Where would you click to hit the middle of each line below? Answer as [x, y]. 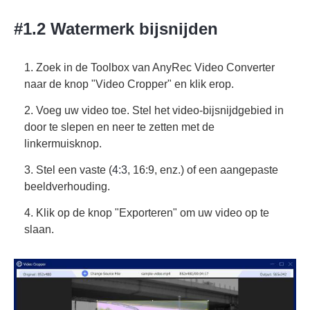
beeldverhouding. [67, 186]
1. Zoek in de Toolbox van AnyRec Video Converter [149, 67]
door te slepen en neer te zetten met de [119, 127]
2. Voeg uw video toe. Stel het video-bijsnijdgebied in [154, 110]
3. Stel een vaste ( [68, 170]
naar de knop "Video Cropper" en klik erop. [129, 84]
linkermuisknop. [63, 143]
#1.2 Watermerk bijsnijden [116, 28]
